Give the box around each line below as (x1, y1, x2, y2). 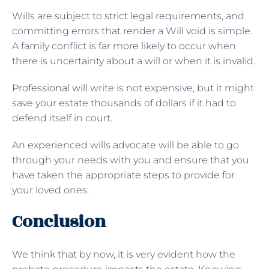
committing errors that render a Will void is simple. (12, 25, 252, 37)
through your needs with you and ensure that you (12, 154, 249, 166)
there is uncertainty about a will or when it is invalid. (12, 55, 255, 67)
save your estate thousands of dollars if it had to (12, 97, 236, 109)
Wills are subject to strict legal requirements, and (12, 10, 244, 22)
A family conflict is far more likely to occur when (12, 40, 236, 52)
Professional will (12, 82, 88, 94)
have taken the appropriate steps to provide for (12, 169, 235, 181)
